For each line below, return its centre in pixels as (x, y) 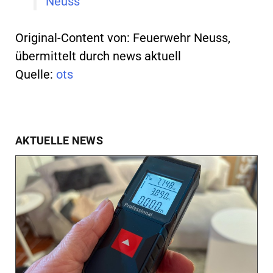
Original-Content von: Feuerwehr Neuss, (123, 37)
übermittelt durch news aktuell (98, 56)
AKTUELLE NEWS (59, 140)
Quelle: (36, 74)
